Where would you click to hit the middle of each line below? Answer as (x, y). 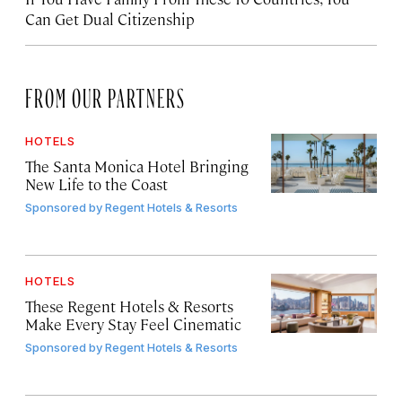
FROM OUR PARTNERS (105, 94)
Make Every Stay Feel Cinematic (133, 323)
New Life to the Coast (96, 184)
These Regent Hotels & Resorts (129, 306)
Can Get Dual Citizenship (110, 18)
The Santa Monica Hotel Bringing (137, 166)
